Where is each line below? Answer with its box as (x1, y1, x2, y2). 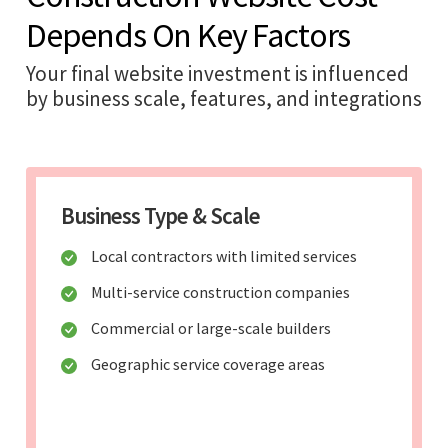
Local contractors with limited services (91, 245, 357, 266)
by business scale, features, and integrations (26, 84, 422, 112)
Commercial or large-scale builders (91, 317, 331, 338)
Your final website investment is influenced (26, 59, 409, 87)
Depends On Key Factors (26, 13, 351, 56)
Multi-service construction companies (91, 281, 350, 302)
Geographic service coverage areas (91, 353, 325, 374)
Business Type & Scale (61, 200, 260, 230)
